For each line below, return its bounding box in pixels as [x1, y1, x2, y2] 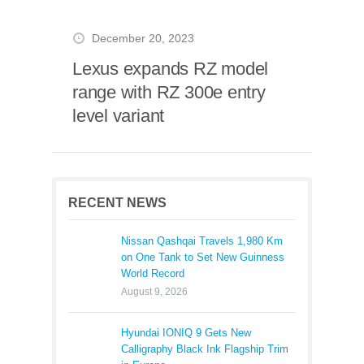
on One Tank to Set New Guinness [121, 251, 284, 263]
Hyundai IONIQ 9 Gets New [121, 327, 251, 339]
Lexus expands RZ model [72, 58, 269, 79]
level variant [72, 106, 165, 126]
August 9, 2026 [121, 286, 188, 297]
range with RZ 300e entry [72, 82, 266, 102]
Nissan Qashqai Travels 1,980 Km [121, 235, 283, 247]
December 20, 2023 [92, 32, 194, 45]
